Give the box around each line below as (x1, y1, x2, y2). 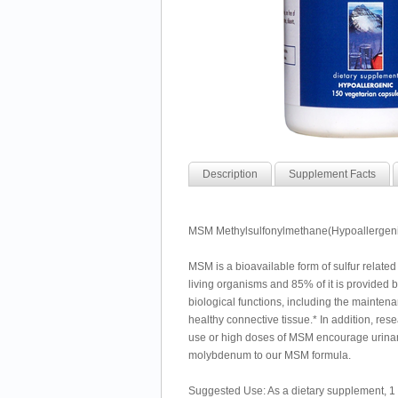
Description (203, 168, 258, 180)
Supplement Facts (289, 168, 376, 180)
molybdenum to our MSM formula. (188, 349, 351, 362)
